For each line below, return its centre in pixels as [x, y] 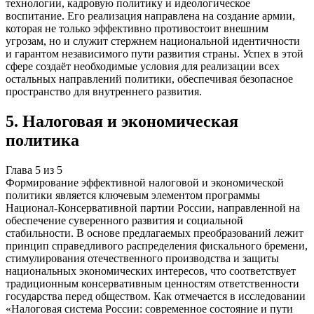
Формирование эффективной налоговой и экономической [145, 182]
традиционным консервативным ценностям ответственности [152, 283]
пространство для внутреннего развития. [104, 92]
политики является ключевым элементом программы [133, 195]
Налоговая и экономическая [130, 122]
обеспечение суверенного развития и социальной [124, 220]
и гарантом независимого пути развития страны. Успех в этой [155, 54]
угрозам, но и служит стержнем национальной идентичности [153, 41]
